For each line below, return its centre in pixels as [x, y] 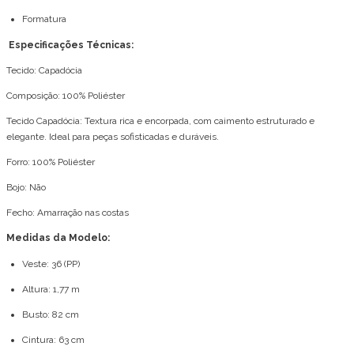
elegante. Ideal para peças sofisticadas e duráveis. [113, 137]
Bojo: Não [26, 188]
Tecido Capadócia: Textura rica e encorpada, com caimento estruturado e [160, 121]
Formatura [44, 19]
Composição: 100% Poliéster [66, 96]
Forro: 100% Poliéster [51, 162]
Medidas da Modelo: [58, 238]
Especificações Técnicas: [70, 45]
